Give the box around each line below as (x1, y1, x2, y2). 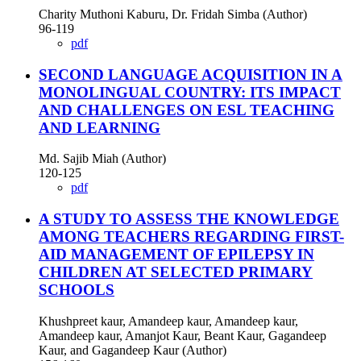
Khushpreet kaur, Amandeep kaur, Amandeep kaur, (39, 313, 298, 328)
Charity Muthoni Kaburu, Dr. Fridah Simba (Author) (39, 6, 307, 21)
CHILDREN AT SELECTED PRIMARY (39, 263, 313, 281)
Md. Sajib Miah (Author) (39, 151, 166, 166)
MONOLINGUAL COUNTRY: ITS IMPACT (39, 83, 341, 101)
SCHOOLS (39, 281, 114, 299)
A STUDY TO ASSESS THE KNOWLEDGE (39, 210, 339, 228)
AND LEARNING (39, 118, 160, 136)
